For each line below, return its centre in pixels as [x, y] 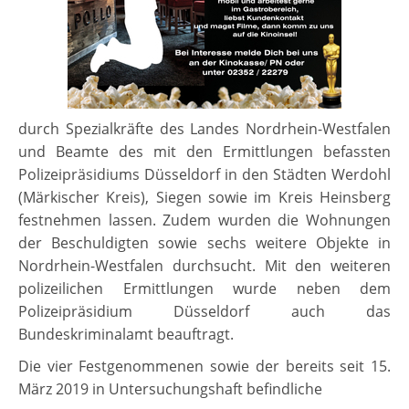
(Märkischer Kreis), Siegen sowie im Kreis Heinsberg [204, 198]
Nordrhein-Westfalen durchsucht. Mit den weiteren [204, 266]
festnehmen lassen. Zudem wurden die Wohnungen [204, 220]
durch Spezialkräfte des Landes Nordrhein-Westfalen [204, 129]
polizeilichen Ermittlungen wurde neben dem [204, 289]
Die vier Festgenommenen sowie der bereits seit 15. [204, 367]
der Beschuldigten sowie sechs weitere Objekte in [204, 243]
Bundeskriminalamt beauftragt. [126, 335]
